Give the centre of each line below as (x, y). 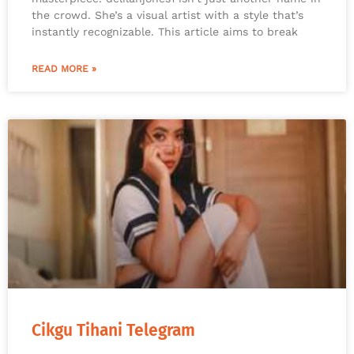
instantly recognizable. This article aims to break (165, 32)
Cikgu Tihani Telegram (113, 331)
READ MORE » (64, 69)
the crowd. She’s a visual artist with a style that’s (168, 15)
